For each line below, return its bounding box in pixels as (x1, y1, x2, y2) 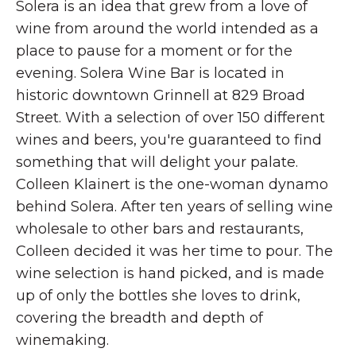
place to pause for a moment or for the (16, 41, 292, 60)
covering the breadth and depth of (16, 308, 263, 327)
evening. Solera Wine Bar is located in (16, 64, 284, 82)
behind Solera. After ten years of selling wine (16, 197, 333, 215)
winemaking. (16, 331, 109, 349)
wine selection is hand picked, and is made (16, 264, 324, 282)
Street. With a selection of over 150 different (16, 108, 325, 126)
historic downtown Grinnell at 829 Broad (16, 86, 305, 104)
